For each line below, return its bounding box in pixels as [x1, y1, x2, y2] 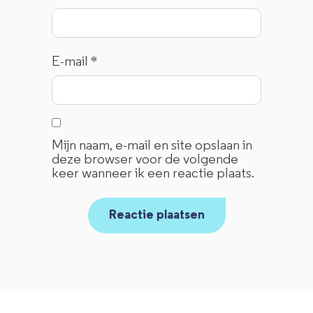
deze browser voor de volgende [52, 152, 239, 167]
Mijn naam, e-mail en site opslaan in [52, 138, 253, 153]
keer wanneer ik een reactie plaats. [52, 166, 255, 181]
